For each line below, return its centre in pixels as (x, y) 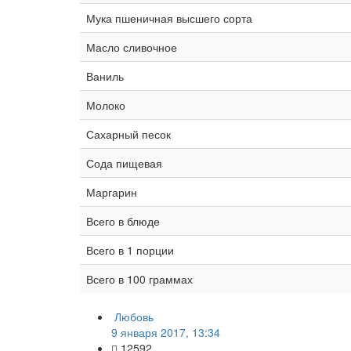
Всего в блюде (123, 221)
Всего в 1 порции (130, 250)
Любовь (134, 316)
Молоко (106, 105)
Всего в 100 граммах (139, 279)
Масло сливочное (132, 47)
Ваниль (105, 76)
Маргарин (112, 192)
